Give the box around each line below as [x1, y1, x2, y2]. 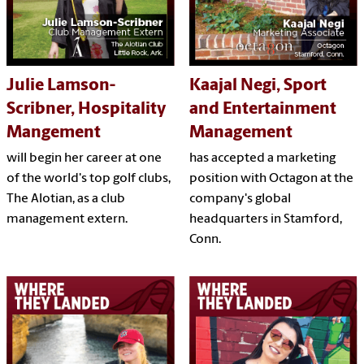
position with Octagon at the [188, 171, 353, 185]
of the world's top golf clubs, [6, 171, 171, 185]
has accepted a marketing [188, 151, 336, 165]
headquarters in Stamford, [188, 212, 342, 226]
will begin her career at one [6, 151, 162, 165]
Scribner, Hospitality [6, 100, 166, 118]
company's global [188, 192, 291, 206]
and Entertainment [188, 100, 336, 118]
